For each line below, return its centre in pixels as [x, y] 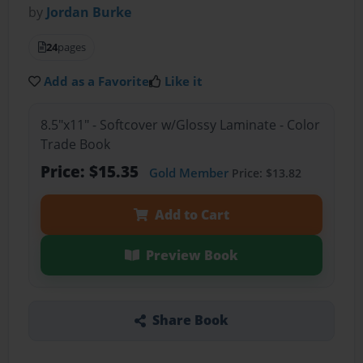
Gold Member [188, 172]
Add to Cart [192, 214]
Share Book [190, 320]
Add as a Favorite [97, 81]
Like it [184, 81]
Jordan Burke [89, 13]
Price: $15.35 [91, 171]
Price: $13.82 [265, 173]
